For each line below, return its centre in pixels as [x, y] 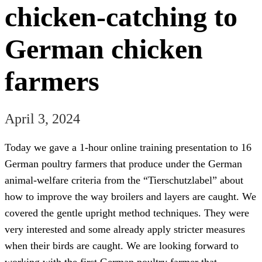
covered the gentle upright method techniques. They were [127, 213]
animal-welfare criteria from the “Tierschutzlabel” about [124, 180]
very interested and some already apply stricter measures [125, 229]
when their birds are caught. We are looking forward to [122, 245]
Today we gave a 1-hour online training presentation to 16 [128, 147]
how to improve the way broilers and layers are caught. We [130, 196]
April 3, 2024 [42, 118]
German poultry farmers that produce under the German [123, 163]
